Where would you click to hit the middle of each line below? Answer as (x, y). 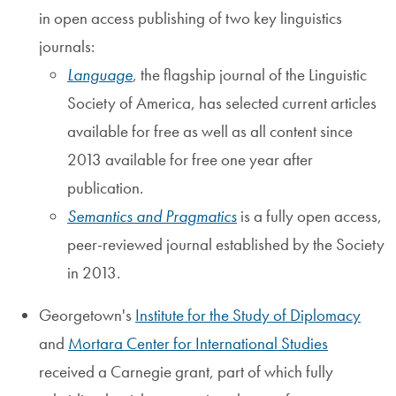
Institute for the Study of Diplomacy (248, 315)
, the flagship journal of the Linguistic (250, 74)
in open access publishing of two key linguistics (190, 18)
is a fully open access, (309, 216)
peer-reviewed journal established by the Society (226, 244)
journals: (67, 46)
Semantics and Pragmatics (152, 216)
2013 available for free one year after (190, 159)
